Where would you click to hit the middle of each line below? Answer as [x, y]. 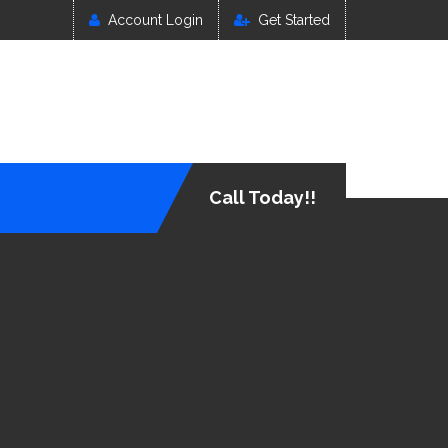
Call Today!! [262, 197]
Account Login [155, 20]
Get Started [294, 20]
